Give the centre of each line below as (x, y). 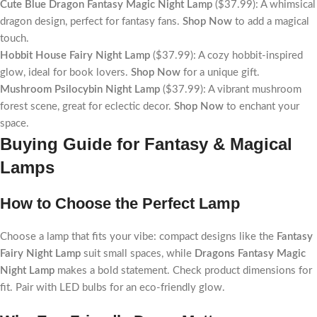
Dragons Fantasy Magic (250, 254)
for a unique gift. (220, 73)
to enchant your (261, 106)
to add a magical (271, 22)
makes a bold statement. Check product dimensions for (183, 271)
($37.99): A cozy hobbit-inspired (226, 56)
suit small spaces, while (138, 254)
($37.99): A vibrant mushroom (231, 90)
